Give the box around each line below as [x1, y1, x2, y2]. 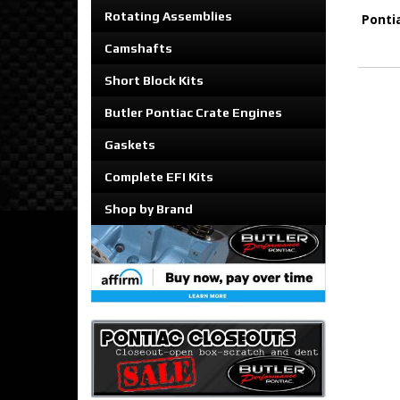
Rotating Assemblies [104, 9, 232, 23]
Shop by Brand [104, 202, 193, 216]
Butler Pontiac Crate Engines [104, 105, 282, 120]
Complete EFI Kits [104, 170, 213, 184]
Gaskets [104, 137, 155, 152]
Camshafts [104, 41, 172, 55]
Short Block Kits [104, 73, 204, 87]
